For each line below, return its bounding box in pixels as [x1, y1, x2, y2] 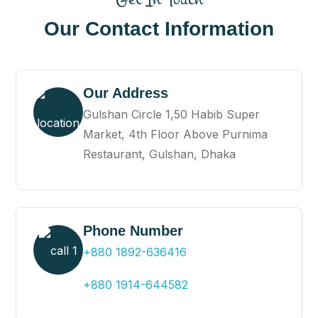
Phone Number [83, 223, 183, 239]
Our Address [83, 85, 168, 102]
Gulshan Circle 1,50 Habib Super [83, 107, 260, 122]
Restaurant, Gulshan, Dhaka [83, 147, 236, 162]
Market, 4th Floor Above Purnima [83, 127, 268, 142]
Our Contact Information [44, 18, 274, 40]
